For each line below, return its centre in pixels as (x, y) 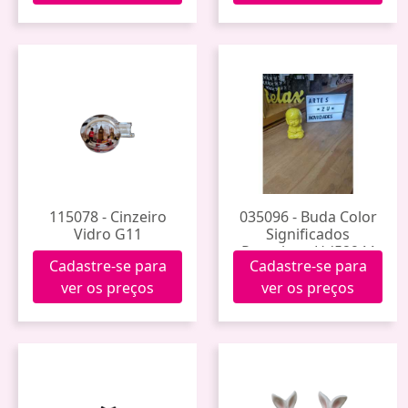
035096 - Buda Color (308, 216)
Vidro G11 (107, 234)
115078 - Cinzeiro (107, 216)
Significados (308, 234)
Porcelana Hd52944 (308, 251)
